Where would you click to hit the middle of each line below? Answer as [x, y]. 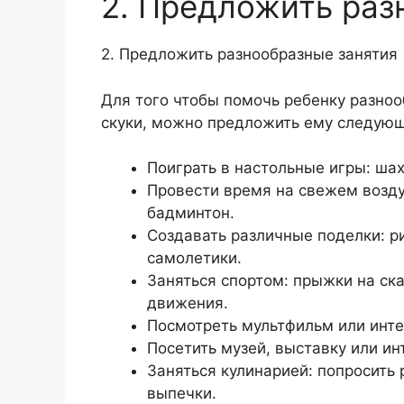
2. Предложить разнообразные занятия [249, 55]
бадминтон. [191, 213]
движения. [188, 303]
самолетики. [194, 258]
